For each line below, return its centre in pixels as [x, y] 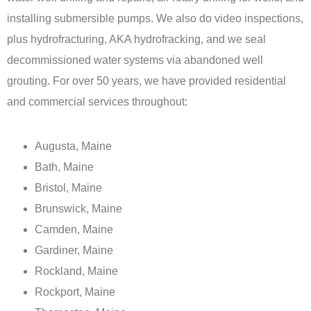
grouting [27, 81]
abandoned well [224, 60]
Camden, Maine [74, 230]
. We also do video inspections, [227, 18]
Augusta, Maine [73, 146]
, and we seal [233, 39]
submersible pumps [102, 18]
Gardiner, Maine [74, 251]
